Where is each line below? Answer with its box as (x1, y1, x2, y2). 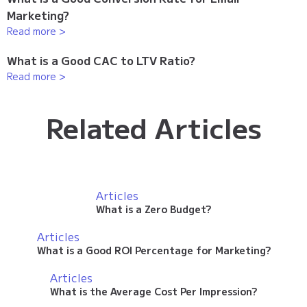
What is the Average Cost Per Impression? (50, 284, 257, 298)
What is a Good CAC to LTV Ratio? (7, 51, 195, 69)
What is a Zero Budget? (96, 201, 211, 216)
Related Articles (45, 107, 262, 147)
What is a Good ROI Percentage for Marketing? (36, 243, 271, 257)
